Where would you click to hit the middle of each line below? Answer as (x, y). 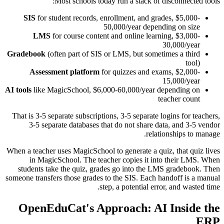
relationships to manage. (183, 134)
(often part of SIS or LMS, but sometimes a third (123, 54)
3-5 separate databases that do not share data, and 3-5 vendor (124, 125)
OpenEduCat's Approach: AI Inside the (119, 208)
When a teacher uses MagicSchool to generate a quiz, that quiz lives (113, 151)
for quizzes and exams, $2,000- (150, 72)
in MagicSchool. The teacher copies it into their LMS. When (125, 160)
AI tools (18, 90)
